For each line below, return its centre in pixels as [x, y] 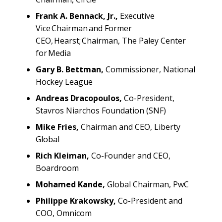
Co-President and [149, 200]
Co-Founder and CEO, [130, 155]
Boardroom [58, 168]
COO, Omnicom [65, 213]
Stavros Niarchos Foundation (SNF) [103, 110]
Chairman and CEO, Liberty [131, 127]
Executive [136, 16]
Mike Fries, [58, 127]
